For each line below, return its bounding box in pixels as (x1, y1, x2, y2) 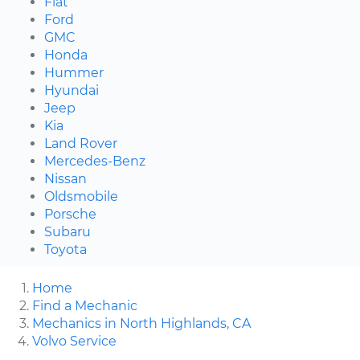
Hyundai (44, 82, 99, 98)
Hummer (44, 64, 104, 80)
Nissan (44, 170, 87, 186)
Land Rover (44, 135, 117, 151)
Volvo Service (32, 333, 117, 349)
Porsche (44, 206, 96, 222)
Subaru (44, 223, 91, 239)
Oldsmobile (44, 188, 118, 204)
